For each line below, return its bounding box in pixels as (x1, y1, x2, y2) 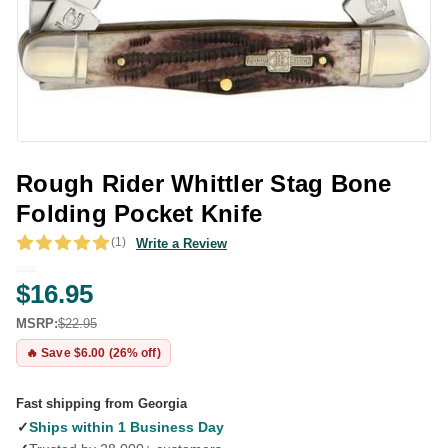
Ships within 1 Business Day (29, 419, 224, 435)
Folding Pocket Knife (16, 200, 262, 227)
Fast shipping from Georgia (16, 396, 187, 411)
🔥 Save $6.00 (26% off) (26, 345, 161, 360)
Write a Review (136, 235, 227, 251)
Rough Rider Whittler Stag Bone (16, 170, 392, 197)
